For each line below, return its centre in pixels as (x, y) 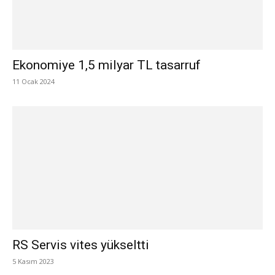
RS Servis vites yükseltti (81, 245)
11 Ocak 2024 (33, 81)
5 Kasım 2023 (33, 261)
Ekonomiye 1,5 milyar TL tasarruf (107, 65)
